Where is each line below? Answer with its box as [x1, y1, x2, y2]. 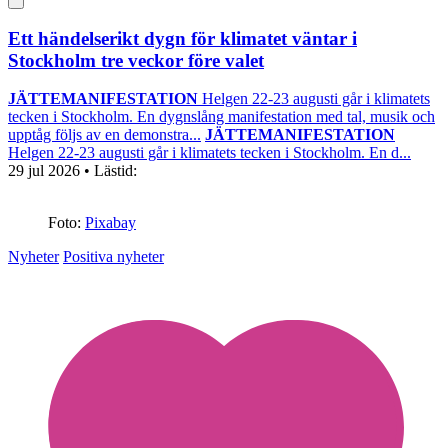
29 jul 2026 [8, 162, 84, 180]
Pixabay [85, 214, 136, 232]
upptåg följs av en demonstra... [8, 126, 201, 144]
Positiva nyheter [63, 248, 164, 266]
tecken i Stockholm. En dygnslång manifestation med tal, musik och [8, 108, 435, 126]
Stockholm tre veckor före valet [8, 49, 264, 71]
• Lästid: [84, 162, 137, 180]
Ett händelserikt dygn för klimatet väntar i [8, 27, 357, 49]
